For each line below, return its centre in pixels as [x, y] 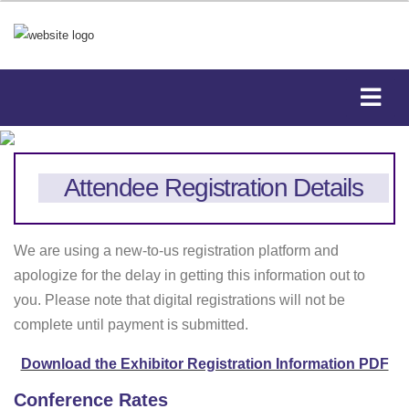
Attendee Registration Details [213, 188]
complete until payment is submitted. [131, 324]
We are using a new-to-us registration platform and [176, 250]
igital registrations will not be [253, 299]
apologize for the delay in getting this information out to [189, 275]
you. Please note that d [88, 299]
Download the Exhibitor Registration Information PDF [204, 363]
